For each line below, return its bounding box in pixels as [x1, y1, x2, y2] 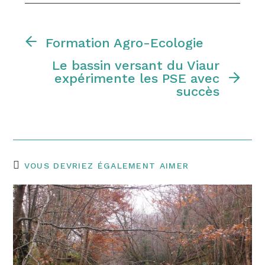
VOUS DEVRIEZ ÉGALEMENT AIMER [24, 160, 189, 170]
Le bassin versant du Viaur [51, 57, 219, 73]
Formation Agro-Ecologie [46, 35, 204, 50]
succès [176, 83, 219, 99]
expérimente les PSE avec [54, 70, 219, 86]
